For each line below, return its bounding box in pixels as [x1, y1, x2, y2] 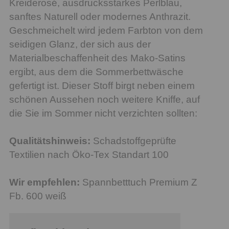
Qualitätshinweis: [9, 135, 90, 146]
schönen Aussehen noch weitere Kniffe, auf [9, 94, 200, 105]
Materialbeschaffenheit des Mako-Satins [9, 52, 186, 63]
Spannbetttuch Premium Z [80, 176, 197, 188]
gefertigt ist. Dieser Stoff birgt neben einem [9, 80, 195, 91]
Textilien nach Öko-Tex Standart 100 [9, 149, 169, 160]
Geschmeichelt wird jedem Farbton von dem [9, 25, 203, 36]
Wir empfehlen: [9, 176, 80, 188]
